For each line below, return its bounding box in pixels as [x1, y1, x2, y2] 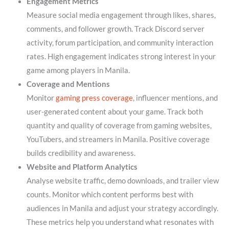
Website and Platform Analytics [26, 162, 138, 171]
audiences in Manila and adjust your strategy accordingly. [26, 203, 218, 213]
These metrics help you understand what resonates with [26, 217, 214, 226]
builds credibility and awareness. [26, 148, 135, 157]
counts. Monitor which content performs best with [26, 190, 193, 199]
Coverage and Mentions [26, 79, 110, 88]
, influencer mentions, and [132, 93, 218, 102]
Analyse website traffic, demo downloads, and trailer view [26, 176, 219, 185]
